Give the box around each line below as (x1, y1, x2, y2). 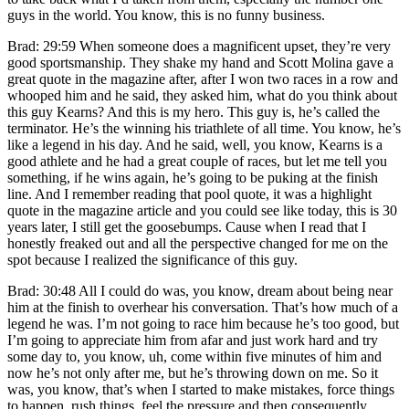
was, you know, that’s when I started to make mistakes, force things (7, 381, 394, 397)
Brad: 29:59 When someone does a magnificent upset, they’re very (7, 37, 391, 54)
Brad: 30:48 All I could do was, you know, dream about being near (7, 282, 393, 299)
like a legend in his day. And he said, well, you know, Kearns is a (7, 136, 383, 152)
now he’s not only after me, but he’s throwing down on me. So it (7, 364, 378, 381)
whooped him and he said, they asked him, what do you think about (7, 87, 397, 103)
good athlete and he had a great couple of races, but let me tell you (7, 152, 387, 169)
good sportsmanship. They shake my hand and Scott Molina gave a (7, 54, 393, 70)
